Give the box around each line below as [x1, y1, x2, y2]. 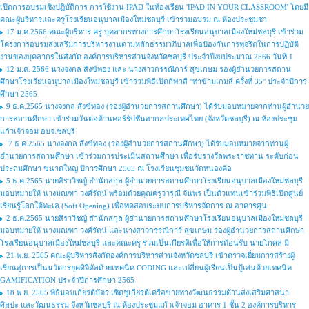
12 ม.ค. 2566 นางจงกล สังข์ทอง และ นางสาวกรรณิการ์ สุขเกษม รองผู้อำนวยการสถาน [6, 65, 291, 73]
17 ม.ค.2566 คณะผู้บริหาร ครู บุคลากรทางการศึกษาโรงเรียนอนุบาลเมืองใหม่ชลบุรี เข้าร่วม [6, 28, 303, 36]
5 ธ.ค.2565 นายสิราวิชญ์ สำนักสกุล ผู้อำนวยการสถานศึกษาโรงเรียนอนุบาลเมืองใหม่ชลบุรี [6, 177, 303, 185]
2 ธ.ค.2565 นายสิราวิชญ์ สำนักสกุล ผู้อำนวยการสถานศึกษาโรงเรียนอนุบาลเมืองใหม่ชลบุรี [6, 214, 303, 222]
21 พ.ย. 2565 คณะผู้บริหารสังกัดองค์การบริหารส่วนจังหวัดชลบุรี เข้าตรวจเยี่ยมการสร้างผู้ [6, 251, 295, 259]
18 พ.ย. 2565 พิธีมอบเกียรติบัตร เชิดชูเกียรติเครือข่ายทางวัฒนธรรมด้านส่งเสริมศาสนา [6, 288, 289, 297]
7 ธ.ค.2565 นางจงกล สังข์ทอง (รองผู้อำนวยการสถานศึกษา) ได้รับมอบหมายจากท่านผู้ [6, 139, 288, 148]
